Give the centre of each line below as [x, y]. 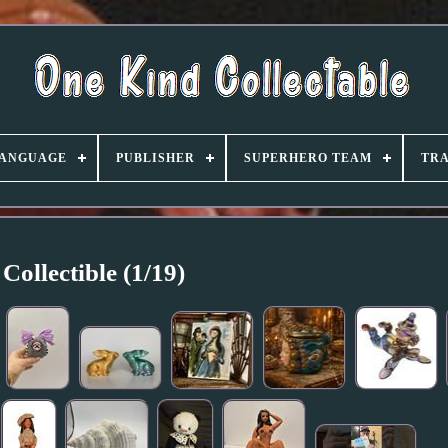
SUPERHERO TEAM [308, 158]
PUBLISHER [155, 158]
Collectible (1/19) [94, 272]
